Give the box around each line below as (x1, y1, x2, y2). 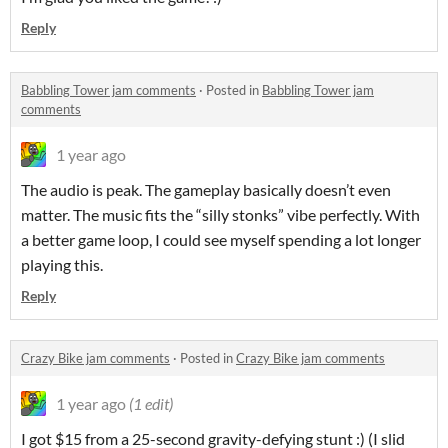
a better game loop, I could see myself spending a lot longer (21, 230, 421, 250)
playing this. (21, 255, 103, 275)
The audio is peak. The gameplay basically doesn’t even (21, 180, 391, 200)
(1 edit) (129, 394, 173, 414)
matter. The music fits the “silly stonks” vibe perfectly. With (21, 205, 420, 225)
